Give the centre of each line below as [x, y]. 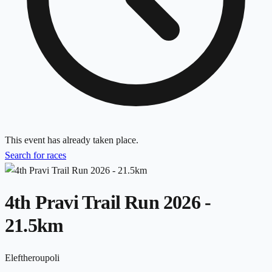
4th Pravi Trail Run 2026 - [108, 202]
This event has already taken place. [72, 140]
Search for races [36, 155]
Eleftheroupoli [32, 257]
